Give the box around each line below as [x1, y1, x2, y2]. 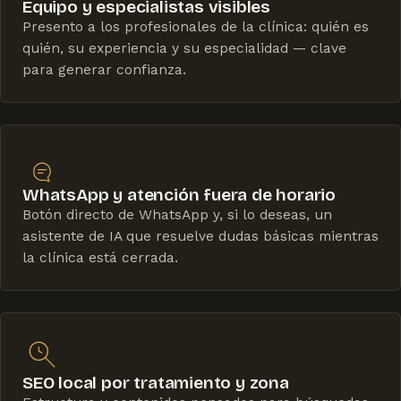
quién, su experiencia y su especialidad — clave [22, 40, 346, 57]
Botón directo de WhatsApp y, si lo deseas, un [22, 207, 332, 224]
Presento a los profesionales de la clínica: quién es [22, 19, 369, 36]
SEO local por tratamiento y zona [22, 372, 289, 394]
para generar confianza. [22, 62, 186, 79]
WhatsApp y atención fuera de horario [22, 184, 337, 206]
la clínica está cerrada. [22, 250, 178, 267]
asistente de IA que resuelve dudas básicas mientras [22, 228, 379, 245]
